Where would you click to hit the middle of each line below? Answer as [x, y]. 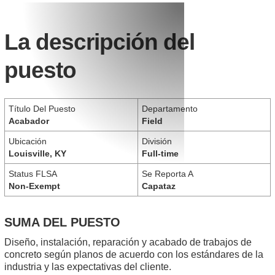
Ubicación [28, 141]
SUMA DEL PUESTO [62, 223]
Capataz [158, 186]
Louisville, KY [37, 154]
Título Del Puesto [42, 109]
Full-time [160, 154]
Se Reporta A [167, 174]
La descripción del [99, 42]
